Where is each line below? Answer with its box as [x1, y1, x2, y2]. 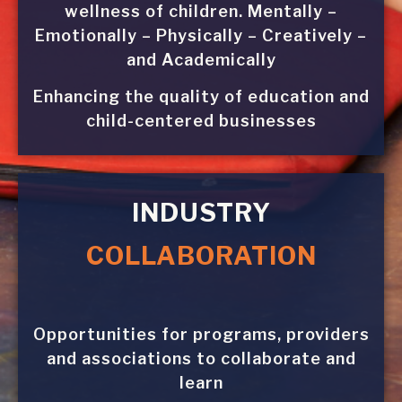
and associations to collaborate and [46, 348, 356, 368]
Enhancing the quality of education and [32, 87, 370, 107]
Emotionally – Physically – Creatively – [35, 25, 367, 45]
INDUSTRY [131, 197, 271, 228]
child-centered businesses [85, 111, 317, 131]
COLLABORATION [85, 240, 317, 271]
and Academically [126, 49, 276, 69]
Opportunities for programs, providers [32, 324, 370, 344]
